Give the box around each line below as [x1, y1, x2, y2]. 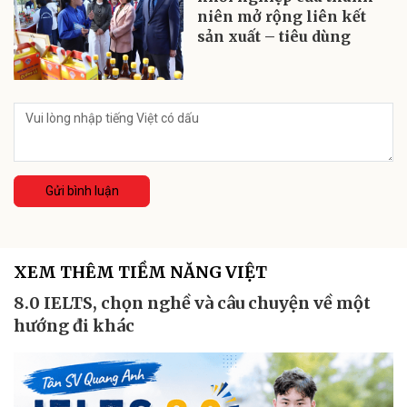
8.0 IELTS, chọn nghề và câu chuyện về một [14, 292, 371, 313]
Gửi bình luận [45, 183, 119, 198]
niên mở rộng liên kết [197, 6, 367, 25]
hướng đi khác [14, 314, 134, 336]
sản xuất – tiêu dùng [197, 26, 352, 45]
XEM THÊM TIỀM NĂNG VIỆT [14, 261, 267, 283]
